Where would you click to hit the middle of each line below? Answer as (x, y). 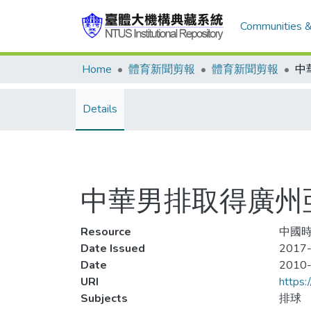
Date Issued (113, 249)
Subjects (104, 299)
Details (100, 109)
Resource (106, 232)
